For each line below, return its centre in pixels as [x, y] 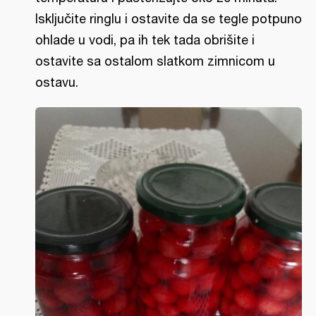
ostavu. [57, 82]
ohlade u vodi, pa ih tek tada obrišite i [145, 40]
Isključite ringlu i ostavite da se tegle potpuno [169, 19]
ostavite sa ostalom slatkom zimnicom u [155, 61]
